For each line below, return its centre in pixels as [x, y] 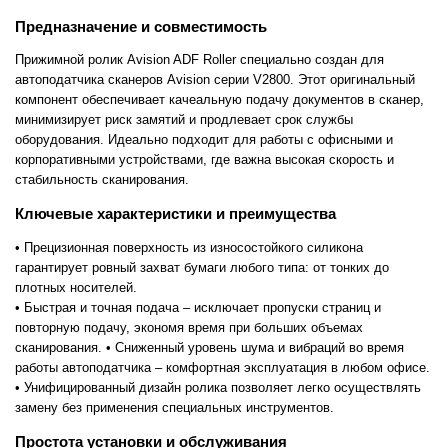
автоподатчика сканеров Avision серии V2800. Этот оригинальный [215, 80]
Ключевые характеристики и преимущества [175, 214]
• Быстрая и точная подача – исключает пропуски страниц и [198, 307]
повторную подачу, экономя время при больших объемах [189, 327]
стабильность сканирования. [102, 180]
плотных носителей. [76, 287]
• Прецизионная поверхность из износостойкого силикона [189, 247]
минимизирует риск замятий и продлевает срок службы [184, 120]
